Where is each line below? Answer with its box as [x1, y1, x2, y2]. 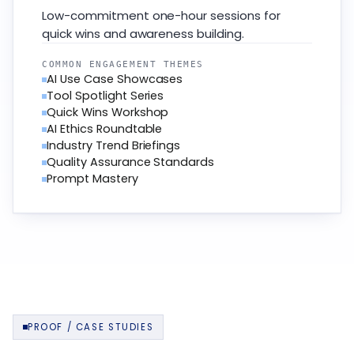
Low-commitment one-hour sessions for [42, 7, 281, 24]
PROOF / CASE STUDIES [28, 321, 154, 334]
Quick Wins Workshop [47, 104, 169, 121]
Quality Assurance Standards [47, 154, 215, 171]
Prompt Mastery [47, 171, 138, 187]
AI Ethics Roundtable [47, 121, 163, 137]
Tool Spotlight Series [47, 88, 164, 104]
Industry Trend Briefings [47, 137, 181, 154]
